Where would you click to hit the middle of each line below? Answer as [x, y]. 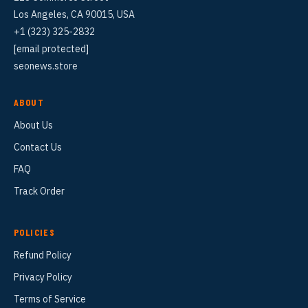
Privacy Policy [43, 277]
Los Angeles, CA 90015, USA [74, 14]
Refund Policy [43, 255]
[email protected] [51, 48]
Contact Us [38, 147]
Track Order [39, 191]
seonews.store [46, 66]
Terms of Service [50, 299]
